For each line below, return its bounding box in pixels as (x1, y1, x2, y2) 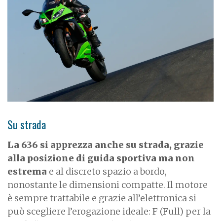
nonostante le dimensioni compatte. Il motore (7, 179, 208, 191)
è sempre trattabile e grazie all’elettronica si (7, 192, 196, 204)
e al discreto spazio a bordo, (47, 166, 167, 178)
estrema (7, 166, 47, 178)
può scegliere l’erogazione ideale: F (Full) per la (7, 206, 211, 218)
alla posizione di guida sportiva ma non (7, 152, 195, 164)
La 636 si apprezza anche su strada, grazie (7, 139, 204, 151)
